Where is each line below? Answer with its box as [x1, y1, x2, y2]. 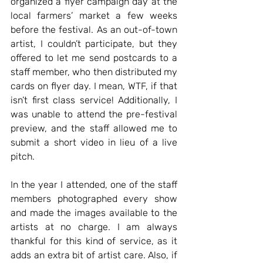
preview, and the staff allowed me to [11, 122, 177, 134]
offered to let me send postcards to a [11, 52, 177, 63]
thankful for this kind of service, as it [11, 235, 177, 247]
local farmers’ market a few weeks [11, 9, 177, 21]
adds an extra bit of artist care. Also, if [11, 249, 177, 261]
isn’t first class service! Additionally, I [11, 94, 177, 106]
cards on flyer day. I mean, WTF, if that [11, 80, 177, 92]
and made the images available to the [11, 207, 177, 218]
